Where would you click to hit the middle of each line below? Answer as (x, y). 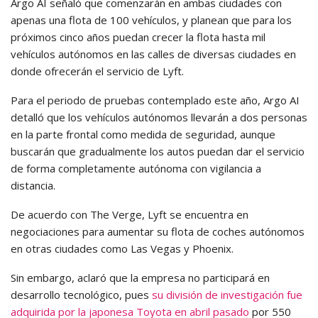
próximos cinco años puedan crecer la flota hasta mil (138, 37)
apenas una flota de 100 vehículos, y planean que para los (151, 20)
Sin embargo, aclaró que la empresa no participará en (140, 277)
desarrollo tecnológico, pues (81, 294)
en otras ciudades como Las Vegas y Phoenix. (122, 248)
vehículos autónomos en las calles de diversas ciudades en (153, 54)
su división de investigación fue (227, 294)
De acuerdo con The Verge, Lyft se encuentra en (130, 214)
